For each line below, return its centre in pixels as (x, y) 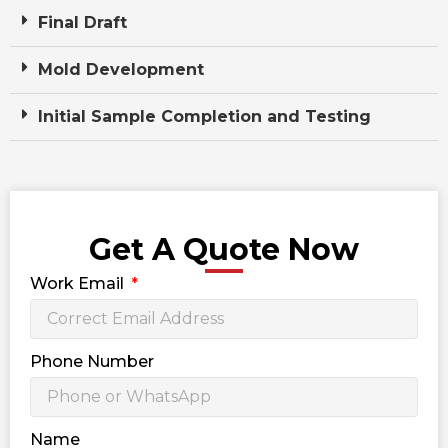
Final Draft (82, 22)
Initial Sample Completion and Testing (204, 116)
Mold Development (121, 69)
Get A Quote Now (224, 249)
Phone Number (92, 361)
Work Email (79, 283)
